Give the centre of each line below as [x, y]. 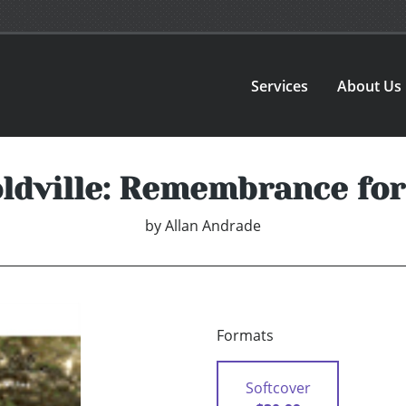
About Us [370, 86]
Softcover [278, 388]
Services [280, 86]
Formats [245, 336]
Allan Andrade [213, 226]
